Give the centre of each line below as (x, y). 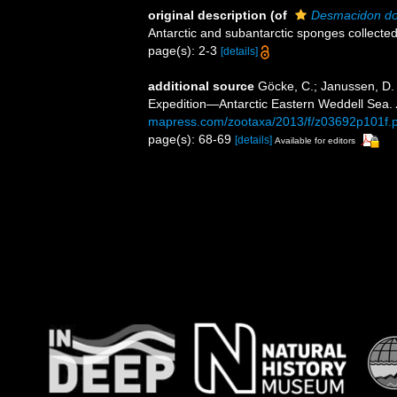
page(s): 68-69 (191, 139)
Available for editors (315, 140)
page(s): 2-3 (184, 51)
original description (207, 15)
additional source (201, 86)
